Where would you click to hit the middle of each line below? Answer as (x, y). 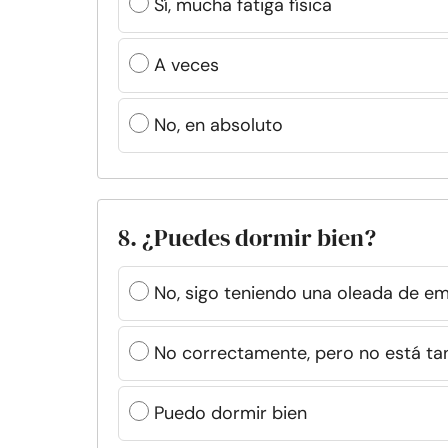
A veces (186, 65)
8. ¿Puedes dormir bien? (247, 237)
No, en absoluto (218, 125)
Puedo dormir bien (230, 413)
